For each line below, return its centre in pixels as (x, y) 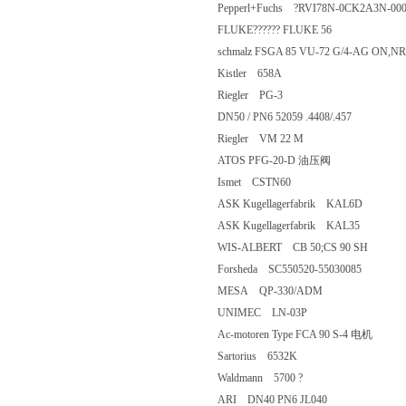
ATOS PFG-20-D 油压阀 (290, 160)
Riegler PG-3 (261, 95)
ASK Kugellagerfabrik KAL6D (301, 204)
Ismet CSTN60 (265, 182)
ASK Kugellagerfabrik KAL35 (300, 226)
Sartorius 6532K (268, 356)
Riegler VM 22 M (271, 139)
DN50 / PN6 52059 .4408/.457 (301, 117)
